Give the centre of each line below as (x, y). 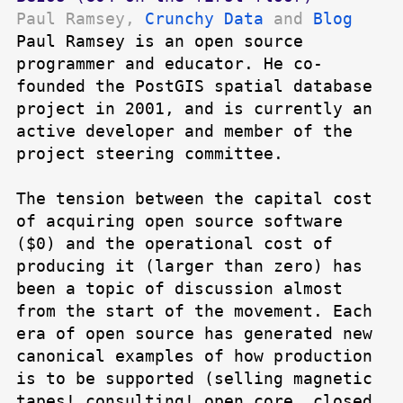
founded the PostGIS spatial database (194, 86)
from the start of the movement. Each (194, 311)
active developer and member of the (184, 131)
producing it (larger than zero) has (189, 266)
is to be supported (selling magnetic (194, 379)
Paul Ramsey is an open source (160, 41)
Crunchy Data (204, 19)
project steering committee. (150, 154)
